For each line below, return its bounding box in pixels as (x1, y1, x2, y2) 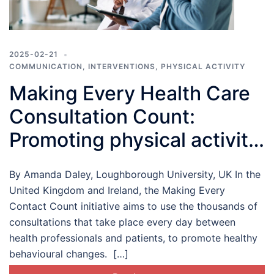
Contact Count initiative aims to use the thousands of (9, 200, 257, 213)
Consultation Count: (9, 105, 195, 129)
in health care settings (9, 151, 215, 176)
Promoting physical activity (9, 128, 259, 152)
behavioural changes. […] (9, 248, 128, 261)
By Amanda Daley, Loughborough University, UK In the (9, 168, 261, 181)
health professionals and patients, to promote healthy (9, 232, 257, 245)
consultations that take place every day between (9, 216, 235, 229)
